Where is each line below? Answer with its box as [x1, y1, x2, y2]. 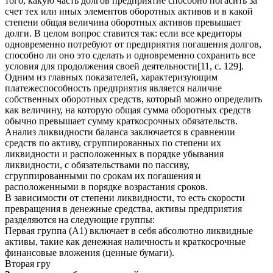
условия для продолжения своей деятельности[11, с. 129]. [5, 61, 244, 72]
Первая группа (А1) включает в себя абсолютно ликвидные [5, 225, 253, 236]
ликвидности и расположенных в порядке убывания [5, 149, 224, 160]
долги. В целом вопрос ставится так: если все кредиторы [5, 28, 242, 39]
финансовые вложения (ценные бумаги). [5, 247, 174, 258]
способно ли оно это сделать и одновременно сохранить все [5, 50, 255, 61]
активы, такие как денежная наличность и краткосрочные [5, 236, 246, 247]
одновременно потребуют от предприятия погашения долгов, [5, 39, 261, 50]
